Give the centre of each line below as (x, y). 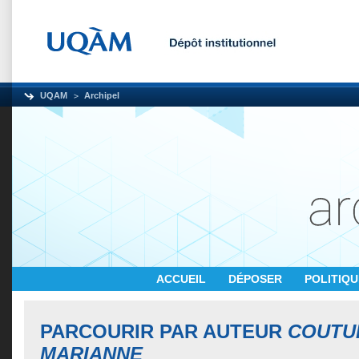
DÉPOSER (257, 279)
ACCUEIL (183, 279)
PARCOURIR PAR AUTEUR (164, 331)
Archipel (102, 95)
